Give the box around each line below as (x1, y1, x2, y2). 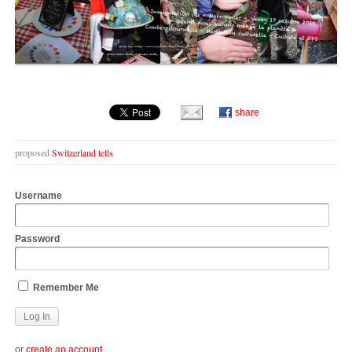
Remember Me (31, 282, 99, 294)
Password (15, 233, 60, 245)
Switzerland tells (52, 146, 113, 159)
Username (15, 190, 62, 202)
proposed (15, 146, 52, 159)
